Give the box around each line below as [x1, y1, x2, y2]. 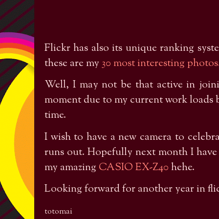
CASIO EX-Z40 [99, 160, 169, 175]
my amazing [44, 160, 99, 175]
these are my [44, 56, 102, 71]
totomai [44, 205, 72, 218]
